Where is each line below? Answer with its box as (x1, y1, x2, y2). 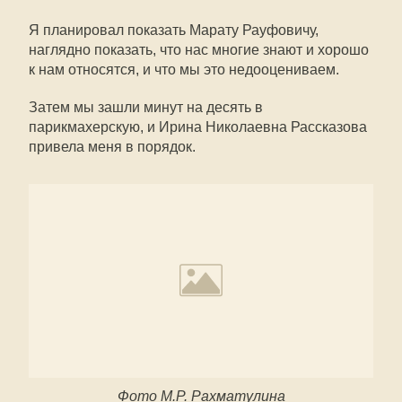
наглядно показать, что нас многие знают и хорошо (29, 42, 369, 57)
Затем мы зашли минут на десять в (29, 100, 263, 115)
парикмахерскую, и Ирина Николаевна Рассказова (29, 119, 367, 135)
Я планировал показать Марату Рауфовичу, (29, 22, 319, 38)
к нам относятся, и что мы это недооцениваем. (29, 62, 339, 77)
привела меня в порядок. (29, 139, 196, 154)
